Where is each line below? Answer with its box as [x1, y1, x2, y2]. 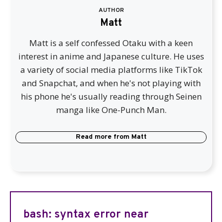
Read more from [75, 133, 131, 141]
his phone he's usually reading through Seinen [20, 91, 202, 102]
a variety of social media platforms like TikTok [20, 64, 202, 75]
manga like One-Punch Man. [55, 104, 166, 115]
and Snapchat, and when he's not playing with [21, 77, 201, 89]
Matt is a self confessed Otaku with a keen [29, 37, 193, 49]
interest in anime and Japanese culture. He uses [18, 51, 204, 62]
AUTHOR [98, 6, 124, 14]
